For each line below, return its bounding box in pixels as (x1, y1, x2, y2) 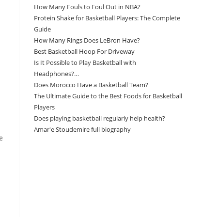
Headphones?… (34, 69, 79, 78)
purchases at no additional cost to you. (34, 197, 146, 206)
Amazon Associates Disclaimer (34, 155, 120, 164)
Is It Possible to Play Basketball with (34, 58, 136, 67)
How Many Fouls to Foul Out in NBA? (34, 2, 140, 11)
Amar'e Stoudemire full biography (34, 125, 131, 134)
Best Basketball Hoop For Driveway (34, 47, 135, 56)
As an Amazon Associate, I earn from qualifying (34, 186, 168, 195)
